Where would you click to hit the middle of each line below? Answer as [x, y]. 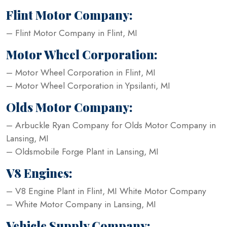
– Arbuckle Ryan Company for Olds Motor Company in [111, 125]
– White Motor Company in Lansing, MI [81, 204]
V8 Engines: [39, 173]
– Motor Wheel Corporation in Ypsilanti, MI [88, 85]
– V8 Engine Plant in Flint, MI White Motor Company [106, 191]
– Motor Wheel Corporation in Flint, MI [81, 72]
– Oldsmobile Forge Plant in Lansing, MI [82, 151]
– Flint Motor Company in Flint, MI [72, 33]
